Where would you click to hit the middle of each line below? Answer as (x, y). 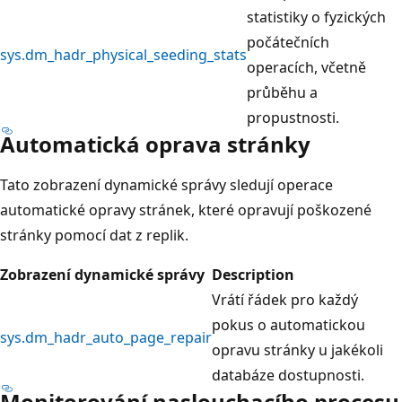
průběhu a (282, 92)
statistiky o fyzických (316, 17)
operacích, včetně (306, 67)
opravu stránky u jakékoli (297, 350)
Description (253, 274)
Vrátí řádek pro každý (285, 299)
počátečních (288, 42)
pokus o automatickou (288, 324)
